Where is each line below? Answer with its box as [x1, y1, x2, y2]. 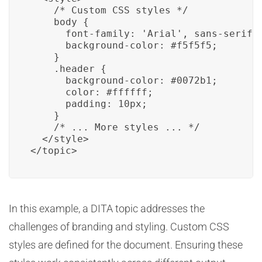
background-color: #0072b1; [30, 75, 218, 86]
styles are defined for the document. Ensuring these [9, 239, 243, 251]
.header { [30, 63, 106, 74]
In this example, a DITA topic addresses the [9, 202, 205, 215]
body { [30, 16, 89, 27]
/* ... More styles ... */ [30, 122, 200, 133]
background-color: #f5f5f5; [30, 40, 218, 51]
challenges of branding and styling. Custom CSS [9, 220, 229, 233]
